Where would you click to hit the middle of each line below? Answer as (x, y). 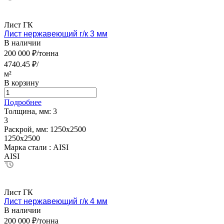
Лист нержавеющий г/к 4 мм (56, 201)
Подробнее (23, 102)
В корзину (21, 82)
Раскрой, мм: (27, 129)
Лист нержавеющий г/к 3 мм (56, 33)
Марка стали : (28, 147)
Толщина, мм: (28, 111)
